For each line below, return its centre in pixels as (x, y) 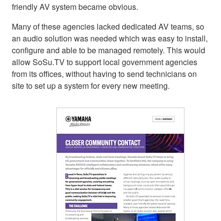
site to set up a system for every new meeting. (91, 85)
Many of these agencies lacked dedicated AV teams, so (108, 26)
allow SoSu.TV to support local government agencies (105, 62)
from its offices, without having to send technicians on (104, 74)
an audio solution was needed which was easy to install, (110, 38)
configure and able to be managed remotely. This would (109, 50)
